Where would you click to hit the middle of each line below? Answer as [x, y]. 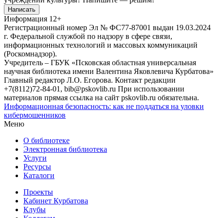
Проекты [38, 192]
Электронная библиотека [65, 149]
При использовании [151, 89]
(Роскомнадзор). [30, 54]
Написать [22, 9]
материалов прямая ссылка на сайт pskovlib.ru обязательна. [101, 97]
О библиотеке [46, 140]
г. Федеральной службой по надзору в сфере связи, [88, 36]
